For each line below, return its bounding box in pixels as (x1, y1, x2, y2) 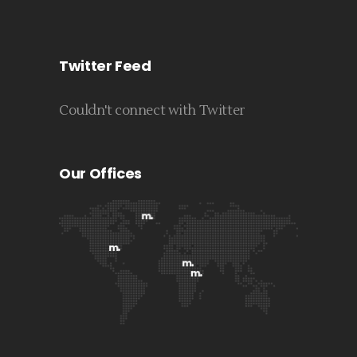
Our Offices (59, 163, 143, 184)
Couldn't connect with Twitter (59, 102, 245, 120)
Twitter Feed (59, 56, 151, 76)
